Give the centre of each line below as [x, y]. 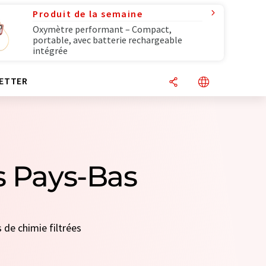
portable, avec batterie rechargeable [107, 40]
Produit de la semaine [88, 14]
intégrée [50, 50]
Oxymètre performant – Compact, [102, 29]
